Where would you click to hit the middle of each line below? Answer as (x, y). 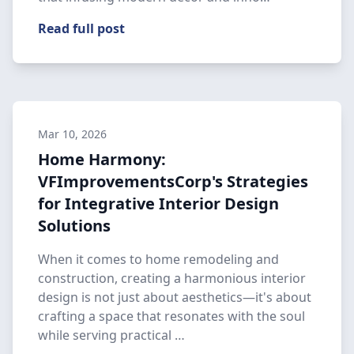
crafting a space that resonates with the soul (171, 316)
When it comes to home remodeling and (158, 259)
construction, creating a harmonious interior (172, 278)
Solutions (74, 226)
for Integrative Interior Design (158, 203)
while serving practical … (111, 335)
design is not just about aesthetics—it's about (175, 297)
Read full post (81, 28)
